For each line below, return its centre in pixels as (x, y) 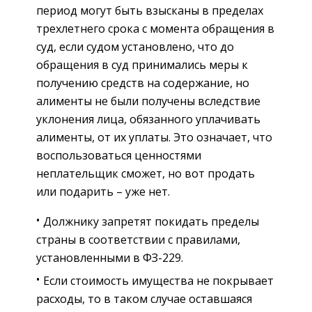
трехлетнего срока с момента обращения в (155, 28)
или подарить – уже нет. (103, 191)
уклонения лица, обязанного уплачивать (148, 119)
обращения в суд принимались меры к (142, 64)
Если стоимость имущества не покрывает (158, 280)
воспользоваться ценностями (119, 155)
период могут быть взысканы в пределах (150, 10)
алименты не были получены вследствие (148, 101)
